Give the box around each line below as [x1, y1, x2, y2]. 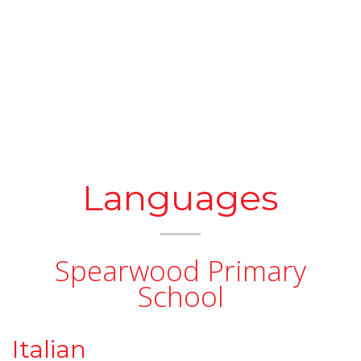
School [137, 277, 224, 315]
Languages [82, 176, 279, 219]
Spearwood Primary [55, 251, 306, 289]
